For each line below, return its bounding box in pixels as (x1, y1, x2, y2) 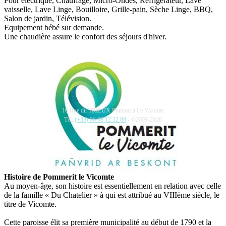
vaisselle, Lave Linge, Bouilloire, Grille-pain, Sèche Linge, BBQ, (4, 5, 213, 14)
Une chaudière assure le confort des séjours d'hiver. (4, 32, 166, 41)
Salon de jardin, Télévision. (4, 14, 91, 23)
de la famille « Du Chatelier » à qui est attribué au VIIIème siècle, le (4, 190, 219, 199)
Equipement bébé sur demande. (4, 23, 104, 32)
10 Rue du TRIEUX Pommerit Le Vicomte (62, 107, 164, 114)
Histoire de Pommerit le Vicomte (4, 172, 114, 181)
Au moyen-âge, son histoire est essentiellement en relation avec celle (4, 181, 221, 190)
